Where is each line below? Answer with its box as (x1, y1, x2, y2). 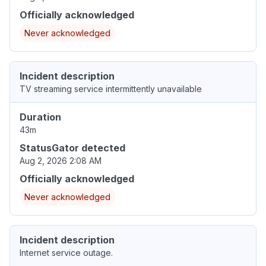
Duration (20, 111, 61, 123)
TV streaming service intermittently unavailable (20, 84, 202, 94)
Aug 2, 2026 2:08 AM (20, 156, 102, 166)
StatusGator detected (20, 142, 125, 154)
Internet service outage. (20, 248, 113, 258)
